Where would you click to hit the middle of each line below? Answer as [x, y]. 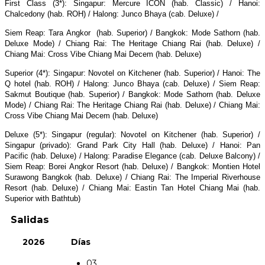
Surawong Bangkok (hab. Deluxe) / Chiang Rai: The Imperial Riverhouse [132, 177]
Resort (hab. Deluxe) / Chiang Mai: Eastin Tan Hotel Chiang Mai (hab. [132, 188]
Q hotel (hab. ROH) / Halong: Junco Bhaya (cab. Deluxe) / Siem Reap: [132, 84]
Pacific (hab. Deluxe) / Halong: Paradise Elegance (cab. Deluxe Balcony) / [132, 156]
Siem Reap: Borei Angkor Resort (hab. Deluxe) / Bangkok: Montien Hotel [132, 167]
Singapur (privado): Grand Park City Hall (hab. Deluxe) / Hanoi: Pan [132, 146]
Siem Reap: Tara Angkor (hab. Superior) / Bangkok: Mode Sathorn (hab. [132, 33]
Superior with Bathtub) [43, 199]
